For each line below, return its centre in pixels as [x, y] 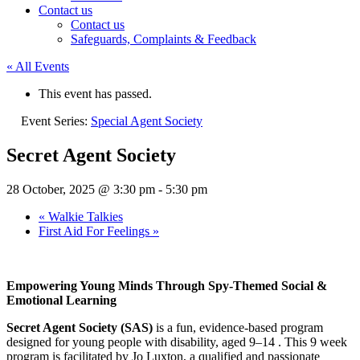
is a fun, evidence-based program [238, 327]
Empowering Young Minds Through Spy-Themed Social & [167, 285]
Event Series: [56, 121]
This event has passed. [95, 94]
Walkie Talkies [84, 216]
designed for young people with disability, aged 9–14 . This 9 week [177, 342]
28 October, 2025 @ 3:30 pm [81, 189]
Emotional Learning [61, 300]
